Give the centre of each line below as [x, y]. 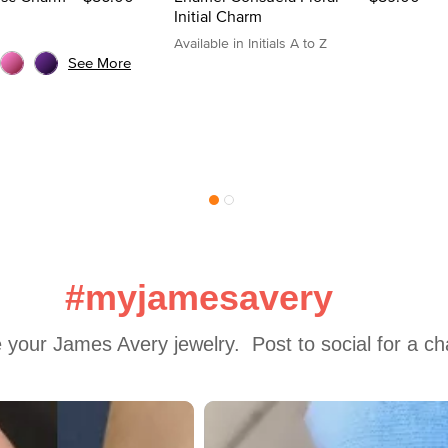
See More [99, 62]
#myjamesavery [199, 297]
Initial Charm [218, 15]
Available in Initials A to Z [250, 42]
